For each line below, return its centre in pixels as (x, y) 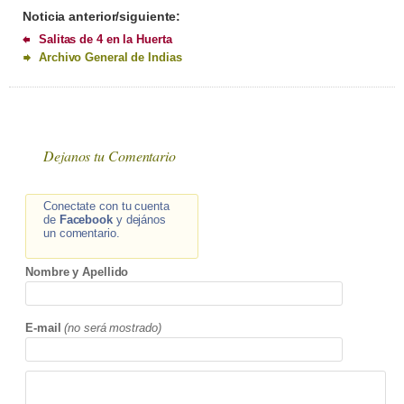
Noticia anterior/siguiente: (102, 17)
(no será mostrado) (113, 328)
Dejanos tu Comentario (110, 156)
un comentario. (82, 234)
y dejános (139, 220)
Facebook (86, 220)
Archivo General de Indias (110, 58)
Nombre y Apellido (77, 272)
